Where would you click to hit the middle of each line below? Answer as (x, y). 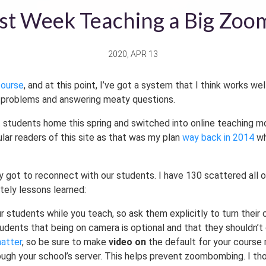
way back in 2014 (218, 137)
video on (127, 242)
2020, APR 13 (133, 54)
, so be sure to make (65, 242)
